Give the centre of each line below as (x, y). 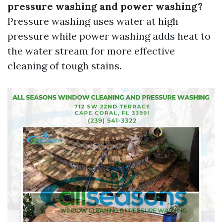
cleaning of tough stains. (64, 66)
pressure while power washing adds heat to (109, 36)
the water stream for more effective (91, 51)
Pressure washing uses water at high (93, 21)
